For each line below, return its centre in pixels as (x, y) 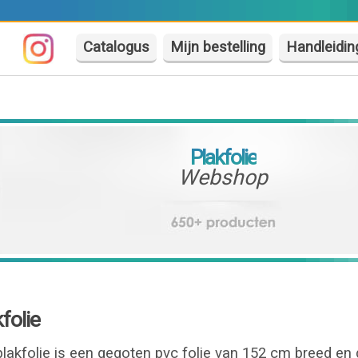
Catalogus (117, 47)
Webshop (223, 177)
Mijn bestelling (218, 47)
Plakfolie (223, 157)
